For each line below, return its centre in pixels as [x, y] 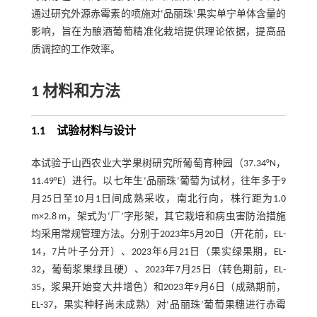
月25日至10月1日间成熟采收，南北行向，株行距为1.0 [158, 200]
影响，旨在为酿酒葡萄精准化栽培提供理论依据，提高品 [158, 33]
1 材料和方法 [75, 93]
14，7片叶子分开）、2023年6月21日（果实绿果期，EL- [158, 253]
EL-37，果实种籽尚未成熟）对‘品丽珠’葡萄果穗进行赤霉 [158, 306]
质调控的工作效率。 [75, 50]
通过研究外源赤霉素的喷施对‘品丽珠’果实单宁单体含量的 [158, 15]
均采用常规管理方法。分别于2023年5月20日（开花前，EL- [158, 235]
